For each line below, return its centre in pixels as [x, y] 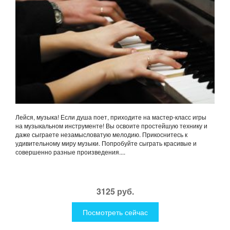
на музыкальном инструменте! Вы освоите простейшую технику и [111, 126]
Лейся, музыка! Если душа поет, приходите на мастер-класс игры [111, 117]
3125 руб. [115, 191]
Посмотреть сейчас [115, 212]
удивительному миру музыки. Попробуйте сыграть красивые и [106, 143]
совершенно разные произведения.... [70, 152]
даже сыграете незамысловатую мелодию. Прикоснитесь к [101, 135]
